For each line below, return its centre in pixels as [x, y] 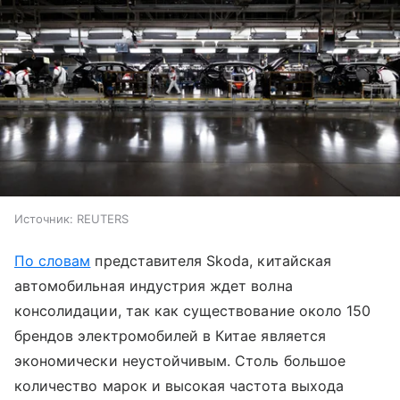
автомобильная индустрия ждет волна [154, 286]
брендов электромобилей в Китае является [170, 336]
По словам [53, 261]
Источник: [44, 219]
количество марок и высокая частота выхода [179, 386]
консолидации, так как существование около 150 [193, 311]
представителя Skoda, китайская [211, 261]
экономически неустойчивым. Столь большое [180, 361]
